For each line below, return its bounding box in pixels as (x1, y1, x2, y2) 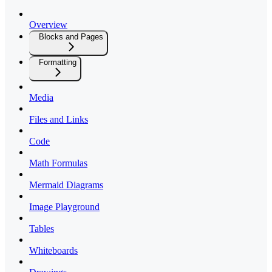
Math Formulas (29, 158, 87, 169)
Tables (29, 223, 54, 234)
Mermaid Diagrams (29, 180, 103, 191)
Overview (29, 19, 67, 30)
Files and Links (29, 114, 88, 125)
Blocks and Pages (39, 32, 103, 42)
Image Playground (29, 202, 100, 212)
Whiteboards (29, 245, 78, 256)
